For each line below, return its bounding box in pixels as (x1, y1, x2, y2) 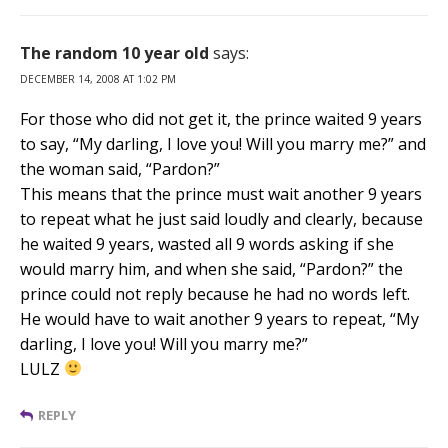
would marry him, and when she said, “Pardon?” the (20, 257, 403, 280)
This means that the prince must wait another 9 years (20, 182, 422, 205)
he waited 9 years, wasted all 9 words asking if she (20, 232, 394, 255)
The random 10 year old (20, 41, 209, 64)
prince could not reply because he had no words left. (20, 282, 410, 305)
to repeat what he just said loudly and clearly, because (20, 207, 423, 230)
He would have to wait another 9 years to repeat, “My (20, 307, 419, 330)
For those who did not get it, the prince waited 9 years (20, 107, 422, 130)
